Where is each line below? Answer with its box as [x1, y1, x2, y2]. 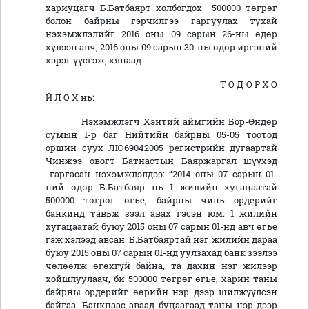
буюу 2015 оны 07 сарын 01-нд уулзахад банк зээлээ [46, 247, 277, 259]
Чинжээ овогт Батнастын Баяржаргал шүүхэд [46, 155, 277, 167]
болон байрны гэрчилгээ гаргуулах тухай [46, 15, 277, 27]
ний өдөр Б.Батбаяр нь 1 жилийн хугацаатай [46, 181, 277, 193]
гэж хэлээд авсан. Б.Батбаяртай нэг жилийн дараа [46, 234, 277, 246]
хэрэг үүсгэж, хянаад [46, 54, 156, 66]
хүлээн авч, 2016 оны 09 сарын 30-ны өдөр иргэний [46, 41, 277, 53]
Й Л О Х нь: [46, 92, 94, 103]
